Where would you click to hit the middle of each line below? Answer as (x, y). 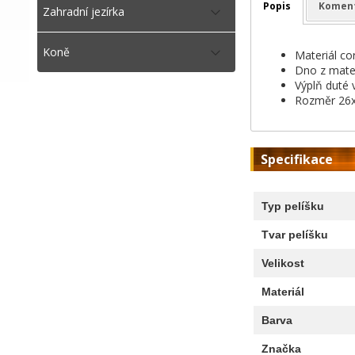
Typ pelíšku (292, 206)
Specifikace (296, 159)
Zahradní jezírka (84, 11)
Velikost (282, 263)
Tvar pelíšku (294, 234)
